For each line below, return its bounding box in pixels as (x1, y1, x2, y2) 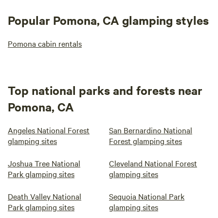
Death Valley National (8, 191, 81, 201)
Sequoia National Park (109, 191, 184, 201)
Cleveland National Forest (109, 158, 197, 168)
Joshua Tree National (8, 158, 80, 168)
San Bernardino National (109, 125, 192, 135)
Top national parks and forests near (8, 82, 202, 98)
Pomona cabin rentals (8, 38, 82, 49)
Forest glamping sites (109, 135, 182, 146)
